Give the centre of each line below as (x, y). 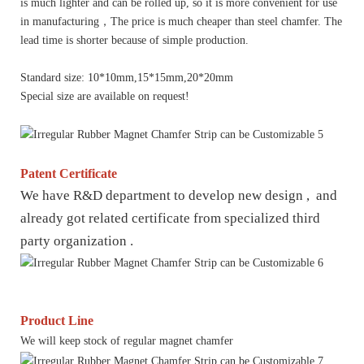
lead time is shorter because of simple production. (134, 40)
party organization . (77, 241)
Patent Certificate (69, 174)
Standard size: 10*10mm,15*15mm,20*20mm (127, 77)
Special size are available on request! (105, 96)
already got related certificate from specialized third (170, 219)
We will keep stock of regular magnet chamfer (127, 341)
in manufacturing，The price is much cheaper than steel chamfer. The (181, 21)
